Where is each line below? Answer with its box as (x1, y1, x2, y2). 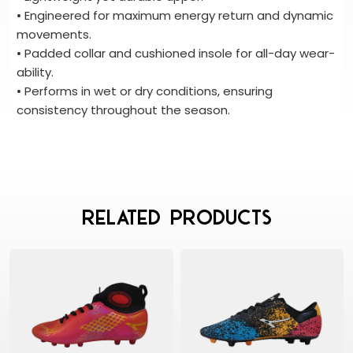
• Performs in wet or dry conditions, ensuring (17, 83, 273, 100)
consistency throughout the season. (17, 102, 230, 119)
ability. (17, 64, 54, 81)
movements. (17, 26, 91, 43)
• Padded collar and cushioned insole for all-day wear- (17, 45, 335, 62)
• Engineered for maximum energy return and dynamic (17, 7, 333, 24)
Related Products (81, 206, 272, 229)
